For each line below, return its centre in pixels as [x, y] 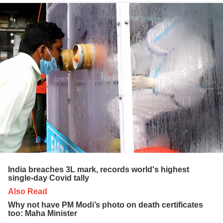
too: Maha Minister [43, 213]
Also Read [28, 191]
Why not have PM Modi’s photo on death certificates [106, 205]
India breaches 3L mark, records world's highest [99, 169]
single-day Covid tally [49, 178]
